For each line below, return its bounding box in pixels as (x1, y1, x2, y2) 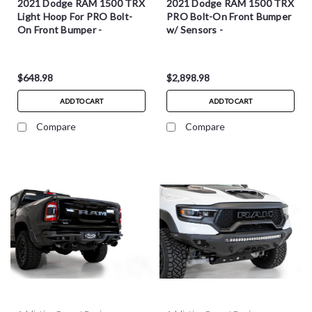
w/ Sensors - (166, 23, 223, 36)
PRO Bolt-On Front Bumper (166, 10, 291, 22)
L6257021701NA (17, 36, 95, 49)
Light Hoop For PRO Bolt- (17, 10, 132, 22)
